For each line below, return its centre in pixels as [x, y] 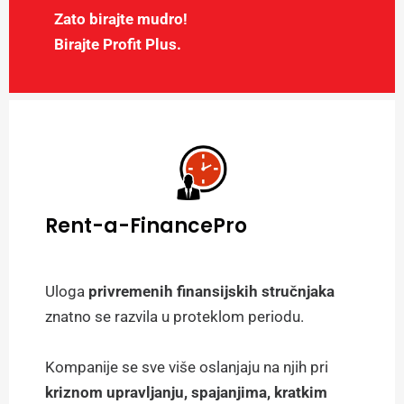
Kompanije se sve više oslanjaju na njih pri [187, 367]
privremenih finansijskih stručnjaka [211, 292]
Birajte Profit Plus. [118, 44]
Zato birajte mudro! [121, 18]
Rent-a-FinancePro [146, 226]
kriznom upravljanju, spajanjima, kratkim [186, 393]
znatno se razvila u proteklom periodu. [174, 317]
